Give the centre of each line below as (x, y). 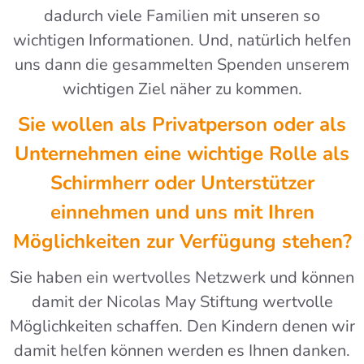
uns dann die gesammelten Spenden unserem (182, 64)
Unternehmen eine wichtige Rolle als (182, 153)
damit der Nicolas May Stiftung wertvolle (182, 301)
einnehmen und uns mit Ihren (182, 212)
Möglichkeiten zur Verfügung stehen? (182, 241)
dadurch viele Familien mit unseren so (182, 15)
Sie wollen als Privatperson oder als (182, 124)
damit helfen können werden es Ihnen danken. (182, 350)
